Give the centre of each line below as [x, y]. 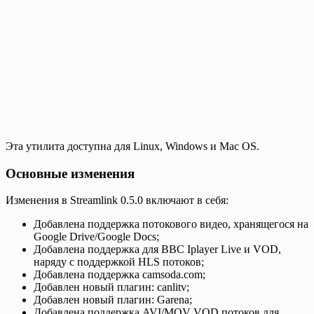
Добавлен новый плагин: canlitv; [111, 287]
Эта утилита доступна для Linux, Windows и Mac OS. [132, 146]
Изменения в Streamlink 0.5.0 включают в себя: [117, 200]
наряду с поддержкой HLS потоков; [119, 262]
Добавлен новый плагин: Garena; [113, 300]
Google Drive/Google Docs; [96, 237]
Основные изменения [70, 173]
